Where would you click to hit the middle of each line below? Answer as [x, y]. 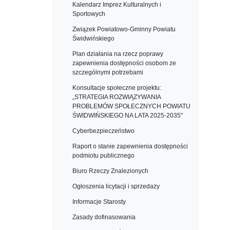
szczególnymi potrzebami [108, 72]
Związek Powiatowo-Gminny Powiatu [124, 29]
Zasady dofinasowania [104, 217]
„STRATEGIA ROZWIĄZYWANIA [117, 97]
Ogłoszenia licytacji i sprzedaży [116, 186]
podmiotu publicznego [103, 156]
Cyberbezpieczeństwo [103, 131]
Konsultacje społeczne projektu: [117, 88]
